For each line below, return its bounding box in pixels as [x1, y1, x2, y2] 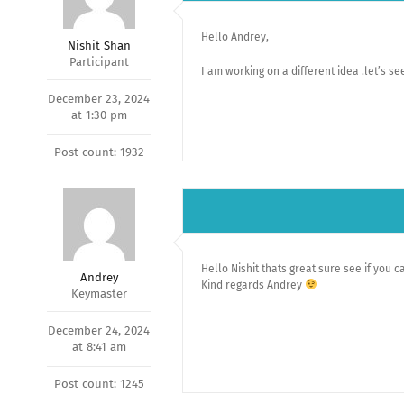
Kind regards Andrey [201, 279, 305, 291]
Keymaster [70, 287, 127, 300]
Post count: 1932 [53, 145, 144, 159]
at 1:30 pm [70, 108, 127, 122]
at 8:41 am [71, 340, 126, 353]
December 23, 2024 [48, 92, 150, 106]
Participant [69, 55, 129, 69]
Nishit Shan [67, 39, 131, 52]
